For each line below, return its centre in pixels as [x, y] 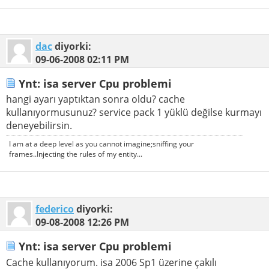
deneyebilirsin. [39, 126]
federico [55, 209]
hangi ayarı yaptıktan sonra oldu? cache [95, 99]
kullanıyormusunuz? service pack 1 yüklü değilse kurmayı [134, 113]
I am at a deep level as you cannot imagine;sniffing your [101, 144]
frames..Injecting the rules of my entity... [76, 154]
